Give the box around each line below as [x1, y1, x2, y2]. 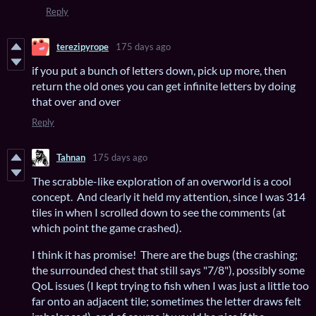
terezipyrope [56, 41, 109, 53]
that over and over [32, 94, 121, 108]
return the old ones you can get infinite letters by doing [32, 78, 296, 92]
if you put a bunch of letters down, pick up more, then [32, 63, 286, 77]
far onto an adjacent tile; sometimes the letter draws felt [32, 293, 301, 308]
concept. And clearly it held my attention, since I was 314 [32, 189, 305, 203]
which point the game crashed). [32, 220, 181, 234]
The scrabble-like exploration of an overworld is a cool [32, 174, 291, 188]
